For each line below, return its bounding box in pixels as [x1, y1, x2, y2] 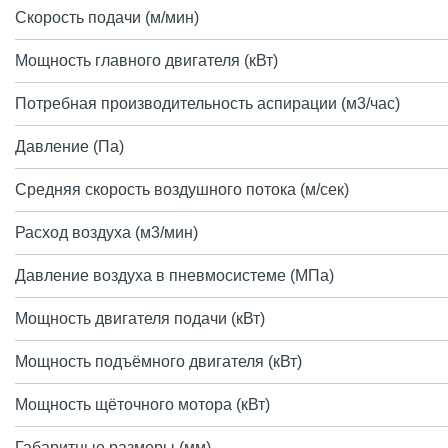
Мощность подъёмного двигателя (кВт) [15, 353, 302, 370]
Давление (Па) [15, 138, 124, 155]
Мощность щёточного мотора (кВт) [15, 396, 270, 413]
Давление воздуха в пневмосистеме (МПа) [15, 267, 334, 284]
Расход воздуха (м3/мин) [15, 224, 198, 241]
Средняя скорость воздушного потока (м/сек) [15, 181, 349, 198]
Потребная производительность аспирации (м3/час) [15, 95, 400, 112]
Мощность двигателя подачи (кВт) [15, 310, 265, 327]
